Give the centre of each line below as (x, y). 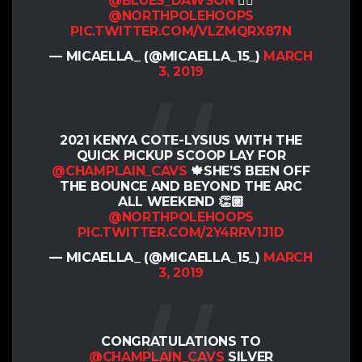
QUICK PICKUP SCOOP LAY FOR (181, 156)
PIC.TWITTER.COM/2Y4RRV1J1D (181, 233)
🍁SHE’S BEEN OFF (248, 171)
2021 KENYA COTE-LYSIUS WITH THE (181, 141)
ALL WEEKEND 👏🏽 (181, 202)
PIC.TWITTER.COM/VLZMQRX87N (181, 32)
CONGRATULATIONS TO (181, 342)
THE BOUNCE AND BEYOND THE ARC (181, 187)
